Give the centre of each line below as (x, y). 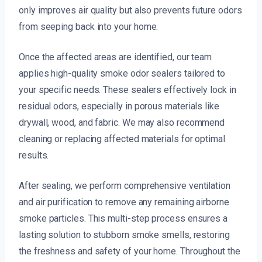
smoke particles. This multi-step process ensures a (123, 219)
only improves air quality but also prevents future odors (130, 11)
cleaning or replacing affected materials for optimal (122, 139)
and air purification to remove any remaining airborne (124, 202)
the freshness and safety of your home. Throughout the (130, 251)
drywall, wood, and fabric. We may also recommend (122, 123)
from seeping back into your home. (89, 27)
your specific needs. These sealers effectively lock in (127, 90)
